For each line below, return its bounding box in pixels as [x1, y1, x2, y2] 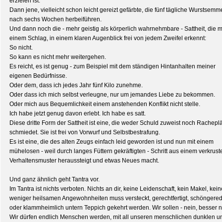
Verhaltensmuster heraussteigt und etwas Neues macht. [9, 157, 159, 164]
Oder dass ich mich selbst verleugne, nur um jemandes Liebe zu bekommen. [9, 91, 215, 98]
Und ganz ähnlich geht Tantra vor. [9, 176, 100, 183]
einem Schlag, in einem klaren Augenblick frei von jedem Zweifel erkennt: [9, 35, 206, 42]
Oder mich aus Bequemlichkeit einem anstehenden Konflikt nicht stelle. [9, 101, 200, 108]
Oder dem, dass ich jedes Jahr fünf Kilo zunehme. [9, 82, 143, 89]
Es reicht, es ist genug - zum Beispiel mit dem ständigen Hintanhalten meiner [9, 63, 216, 70]
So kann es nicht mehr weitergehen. [9, 54, 106, 60]
